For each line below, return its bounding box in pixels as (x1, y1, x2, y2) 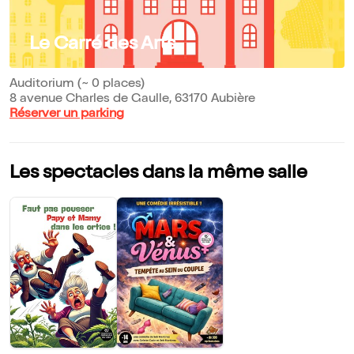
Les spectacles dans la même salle (9, 164, 307, 183)
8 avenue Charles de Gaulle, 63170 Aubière (9, 92, 255, 106)
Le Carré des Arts (29, 35, 175, 55)
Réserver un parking (9, 107, 124, 121)
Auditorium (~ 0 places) (9, 77, 145, 91)
